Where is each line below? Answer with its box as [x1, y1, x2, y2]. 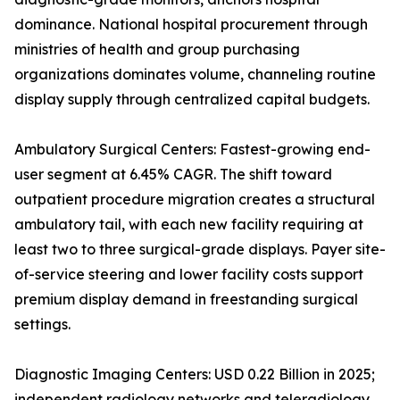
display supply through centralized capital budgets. [14, 90, 370, 109]
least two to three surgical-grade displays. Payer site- [14, 240, 386, 259]
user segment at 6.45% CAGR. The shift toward [14, 165, 332, 184]
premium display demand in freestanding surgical [14, 290, 358, 309]
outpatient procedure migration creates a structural [14, 190, 375, 209]
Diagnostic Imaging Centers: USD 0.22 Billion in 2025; [14, 365, 375, 384]
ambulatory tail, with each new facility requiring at [14, 215, 363, 234]
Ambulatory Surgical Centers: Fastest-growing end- [14, 140, 371, 159]
